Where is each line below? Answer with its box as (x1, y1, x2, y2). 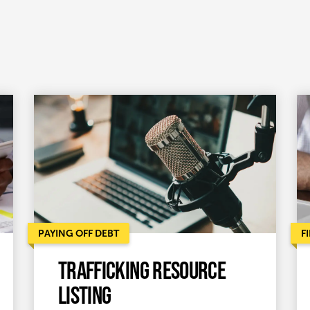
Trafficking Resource (58, 255, 226, 284)
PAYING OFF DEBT (38, 227, 119, 239)
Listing (58, 280, 111, 309)
